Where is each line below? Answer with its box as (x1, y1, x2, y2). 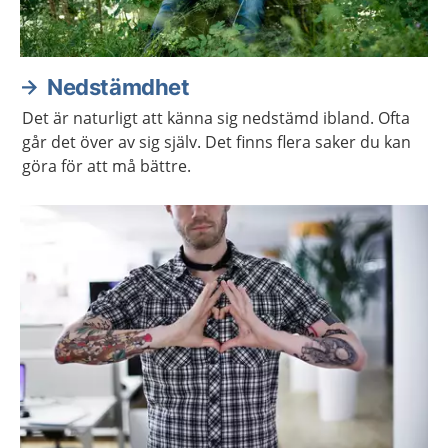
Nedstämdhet (47, 74, 190, 100)
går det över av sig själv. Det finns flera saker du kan (22, 131, 411, 153)
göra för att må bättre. (22, 155, 191, 177)
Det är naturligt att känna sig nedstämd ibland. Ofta (22, 107, 410, 129)
